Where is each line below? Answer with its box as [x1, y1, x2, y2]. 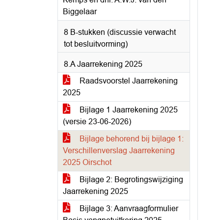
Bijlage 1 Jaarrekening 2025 [78, 106, 178, 114]
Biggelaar [63, 7, 97, 16]
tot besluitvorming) [64, 40, 128, 48]
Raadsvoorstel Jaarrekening [78, 77, 178, 85]
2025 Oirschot [63, 158, 111, 166]
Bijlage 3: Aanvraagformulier [78, 204, 178, 213]
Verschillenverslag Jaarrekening [63, 146, 175, 155]
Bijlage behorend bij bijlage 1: [78, 135, 184, 143]
